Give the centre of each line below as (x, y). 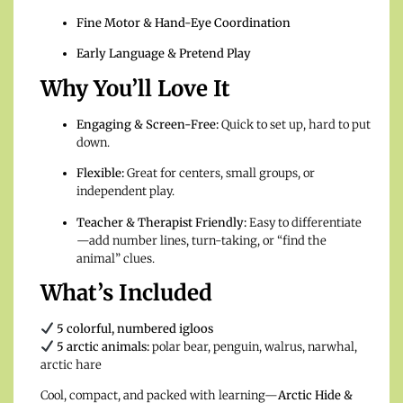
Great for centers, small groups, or (219, 174)
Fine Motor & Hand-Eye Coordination (184, 23)
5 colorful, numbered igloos (134, 329)
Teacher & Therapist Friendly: (161, 222)
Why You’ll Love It (135, 88)
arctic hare (71, 365)
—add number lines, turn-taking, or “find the (201, 240)
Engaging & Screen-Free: (148, 124)
